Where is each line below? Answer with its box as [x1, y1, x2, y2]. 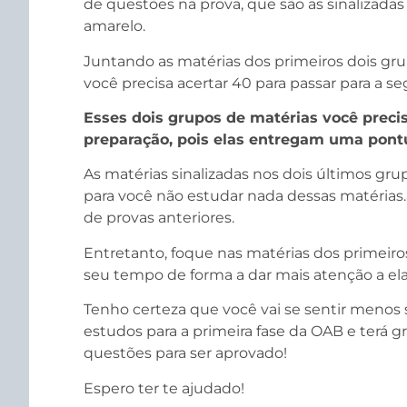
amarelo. [84, 17, 145, 35]
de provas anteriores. [84, 209, 234, 227]
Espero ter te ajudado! [84, 379, 244, 397]
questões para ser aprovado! [84, 344, 287, 362]
